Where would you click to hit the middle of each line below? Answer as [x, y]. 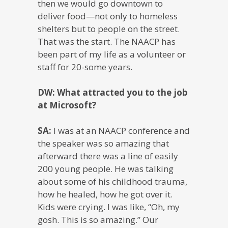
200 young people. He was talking [106, 168]
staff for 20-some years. [85, 67]
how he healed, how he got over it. [105, 194]
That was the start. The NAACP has [107, 41]
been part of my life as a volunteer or [112, 54]
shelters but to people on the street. [109, 28]
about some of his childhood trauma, [112, 181]
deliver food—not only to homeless [108, 16]
